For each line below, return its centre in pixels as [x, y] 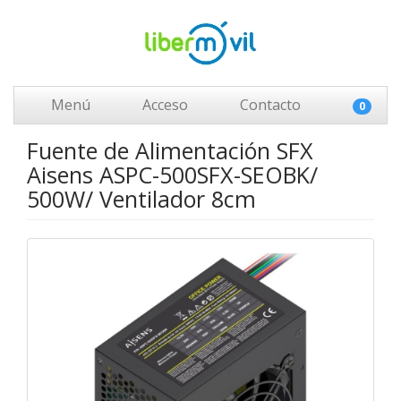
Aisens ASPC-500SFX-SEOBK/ [172, 175]
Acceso [163, 105]
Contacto [269, 105]
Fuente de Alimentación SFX [170, 150]
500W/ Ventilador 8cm [141, 199]
